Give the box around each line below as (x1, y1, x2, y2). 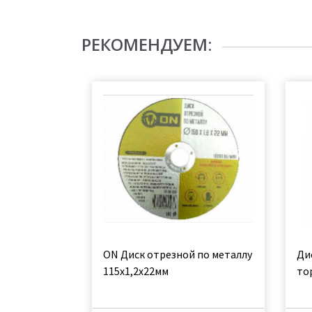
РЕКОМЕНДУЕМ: (81, 33, 212, 56)
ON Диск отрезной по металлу (103, 247, 252, 261)
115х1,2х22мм (103, 264, 169, 278)
